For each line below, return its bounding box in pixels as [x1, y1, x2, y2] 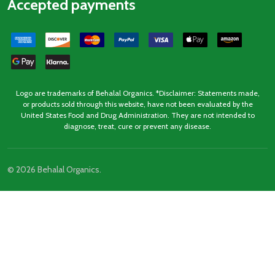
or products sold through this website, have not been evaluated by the [22, 99, 253, 109]
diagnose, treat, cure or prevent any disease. [64, 122, 211, 131]
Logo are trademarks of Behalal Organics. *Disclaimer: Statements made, [15, 88, 260, 98]
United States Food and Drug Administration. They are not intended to [20, 110, 255, 120]
